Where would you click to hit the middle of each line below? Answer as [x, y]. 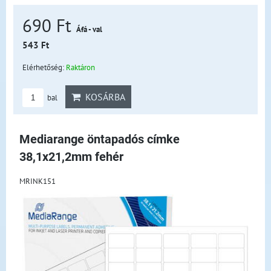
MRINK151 [38, 181]
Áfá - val [89, 29]
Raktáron [80, 67]
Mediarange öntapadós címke [100, 139]
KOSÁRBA [103, 97]
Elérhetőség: [44, 67]
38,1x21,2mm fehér [71, 157]
